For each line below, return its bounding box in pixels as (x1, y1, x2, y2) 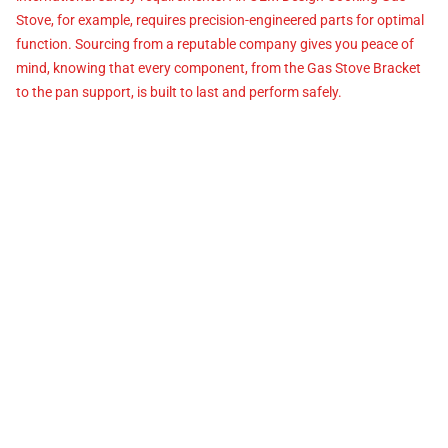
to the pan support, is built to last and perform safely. (16, 83, 342, 100)
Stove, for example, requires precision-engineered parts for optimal (16, 11, 424, 28)
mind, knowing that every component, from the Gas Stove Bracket (16, 59, 421, 76)
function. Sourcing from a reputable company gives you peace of (16, 35, 414, 52)
